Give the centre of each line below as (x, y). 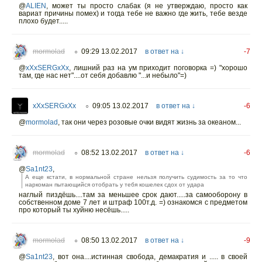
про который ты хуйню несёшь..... (74, 210)
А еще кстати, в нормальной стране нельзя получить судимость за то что (136, 177)
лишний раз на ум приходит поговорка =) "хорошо (160, 68)
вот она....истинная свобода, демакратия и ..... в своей (152, 256)
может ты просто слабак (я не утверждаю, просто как (150, 6)
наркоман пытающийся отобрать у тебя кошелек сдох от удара (115, 184)
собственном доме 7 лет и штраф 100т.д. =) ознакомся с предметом (133, 202)
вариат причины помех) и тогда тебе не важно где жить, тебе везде (133, 13)
